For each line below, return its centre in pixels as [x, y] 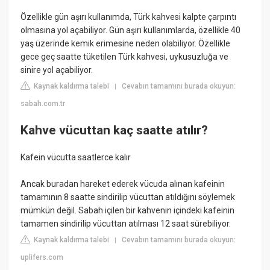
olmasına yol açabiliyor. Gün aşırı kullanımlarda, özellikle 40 [131, 30]
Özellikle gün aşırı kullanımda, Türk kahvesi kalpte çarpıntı [129, 17]
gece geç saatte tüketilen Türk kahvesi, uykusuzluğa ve [125, 57]
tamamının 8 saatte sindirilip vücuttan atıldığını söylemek [128, 197]
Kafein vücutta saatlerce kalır [76, 158]
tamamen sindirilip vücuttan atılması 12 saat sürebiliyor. [126, 224]
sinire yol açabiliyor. [57, 70]
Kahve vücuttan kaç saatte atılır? [115, 130]
